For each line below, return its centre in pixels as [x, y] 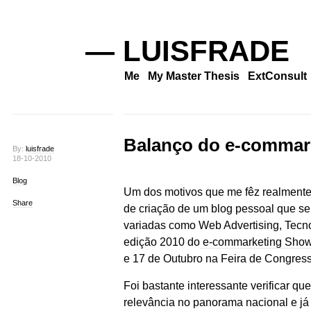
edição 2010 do [161, 242]
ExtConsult [277, 76]
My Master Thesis [193, 76]
